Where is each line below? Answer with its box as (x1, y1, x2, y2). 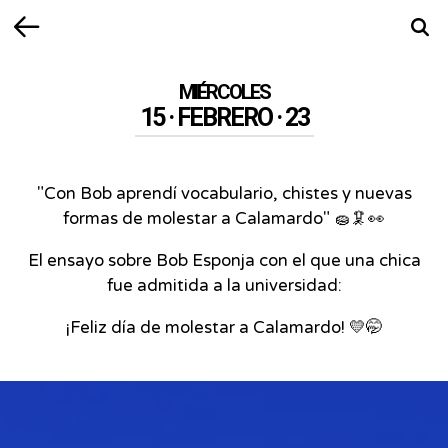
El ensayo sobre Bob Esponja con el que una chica (27, 250, 421, 271)
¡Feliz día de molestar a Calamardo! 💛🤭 (65, 317, 383, 338)
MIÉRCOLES (178, 80, 270, 104)
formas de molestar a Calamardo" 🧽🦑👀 (63, 209, 385, 229)
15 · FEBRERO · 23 (139, 103, 309, 132)
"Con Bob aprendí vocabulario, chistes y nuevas (36, 184, 412, 204)
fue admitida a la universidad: (106, 275, 342, 296)
